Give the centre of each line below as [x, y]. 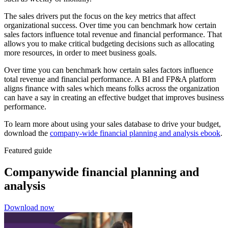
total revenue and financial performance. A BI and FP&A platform [110, 79]
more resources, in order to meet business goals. [80, 53]
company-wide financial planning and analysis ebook [135, 133]
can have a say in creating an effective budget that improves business [114, 98]
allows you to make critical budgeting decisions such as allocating [109, 44]
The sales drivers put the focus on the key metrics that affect [100, 16]
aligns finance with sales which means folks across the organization [112, 89]
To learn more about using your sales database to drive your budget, [112, 124]
